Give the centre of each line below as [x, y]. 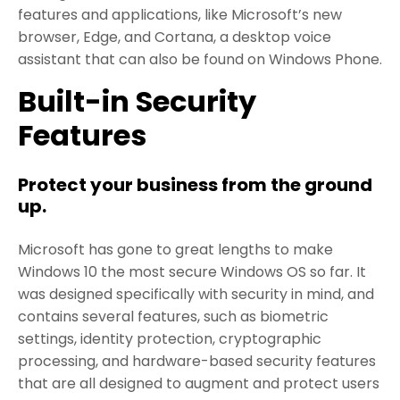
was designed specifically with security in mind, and [196, 294]
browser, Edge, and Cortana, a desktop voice [175, 37]
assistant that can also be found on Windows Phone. [200, 59]
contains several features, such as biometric [173, 316]
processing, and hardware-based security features [197, 361]
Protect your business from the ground [195, 184]
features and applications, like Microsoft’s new [180, 14]
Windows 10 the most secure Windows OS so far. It [192, 271]
